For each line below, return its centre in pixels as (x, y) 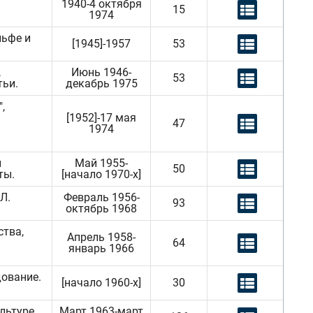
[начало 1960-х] (101, 283)
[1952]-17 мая (101, 118)
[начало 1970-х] (101, 174)
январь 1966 (101, 248)
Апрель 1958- (101, 237)
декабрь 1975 (101, 83)
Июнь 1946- (101, 72)
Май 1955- (101, 163)
